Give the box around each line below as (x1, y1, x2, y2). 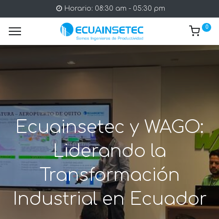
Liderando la (53, 142, 166, 161)
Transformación (39, 166, 180, 185)
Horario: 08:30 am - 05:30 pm (62, 5, 165, 12)
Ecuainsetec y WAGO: (15, 118, 204, 137)
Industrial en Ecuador (12, 190, 207, 209)
